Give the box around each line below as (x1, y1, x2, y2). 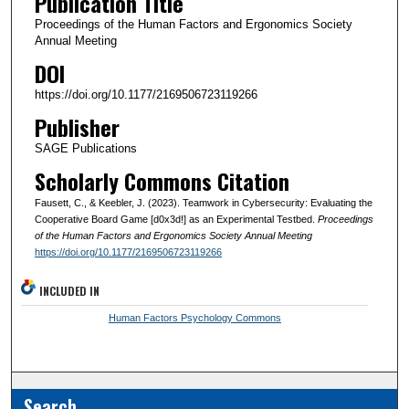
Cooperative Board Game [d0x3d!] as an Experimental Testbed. (34, 213, 318, 225)
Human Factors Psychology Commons (108, 311, 281, 323)
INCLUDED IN (39, 282, 100, 299)
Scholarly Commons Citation (34, 163, 289, 197)
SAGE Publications (34, 141, 137, 155)
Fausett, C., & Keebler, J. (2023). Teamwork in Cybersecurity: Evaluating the (34, 196, 372, 208)
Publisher (34, 110, 120, 143)
